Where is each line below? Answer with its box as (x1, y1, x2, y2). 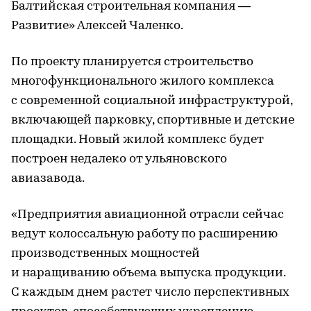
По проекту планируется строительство (11, 56, 253, 69)
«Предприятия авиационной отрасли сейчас (11, 208, 284, 221)
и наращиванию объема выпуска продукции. (11, 267, 285, 280)
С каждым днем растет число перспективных (11, 286, 289, 299)
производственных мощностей (11, 247, 200, 260)
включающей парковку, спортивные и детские (11, 114, 294, 127)
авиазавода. (11, 172, 85, 185)
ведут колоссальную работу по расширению (11, 228, 278, 241)
